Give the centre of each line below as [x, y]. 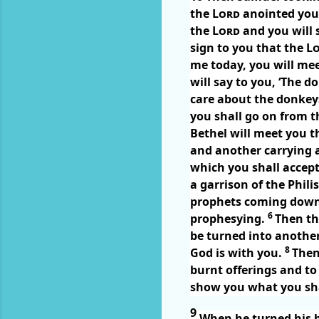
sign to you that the [248, 47]
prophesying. [229, 218]
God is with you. [237, 252]
